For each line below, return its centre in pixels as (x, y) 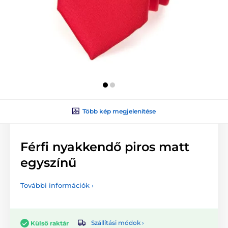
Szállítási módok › (118, 223)
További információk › (57, 185)
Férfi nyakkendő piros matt (105, 147)
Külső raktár (50, 223)
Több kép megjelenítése (119, 111)
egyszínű (48, 162)
